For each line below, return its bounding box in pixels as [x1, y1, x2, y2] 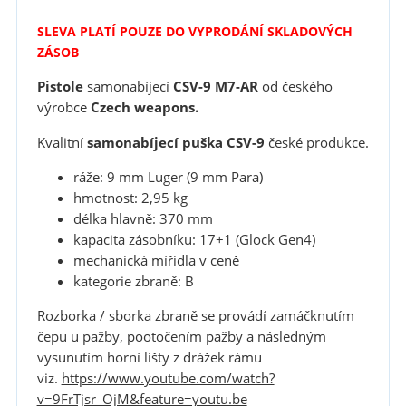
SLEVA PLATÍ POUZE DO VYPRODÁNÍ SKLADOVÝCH [36, 22, 353, 40]
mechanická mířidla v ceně [72, 251, 239, 271]
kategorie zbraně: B [72, 272, 194, 292]
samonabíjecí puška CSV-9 [86, 132, 265, 152]
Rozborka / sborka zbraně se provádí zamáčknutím [36, 306, 354, 326]
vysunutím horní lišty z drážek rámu [36, 348, 262, 368]
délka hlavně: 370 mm [72, 209, 213, 229]
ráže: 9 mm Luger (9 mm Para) [72, 168, 263, 188]
